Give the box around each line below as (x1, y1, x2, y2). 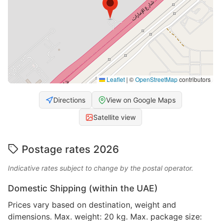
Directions (53, 96, 85, 105)
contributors (178, 75, 211, 84)
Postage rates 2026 (22, 143, 119, 156)
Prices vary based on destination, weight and (8, 200, 176, 210)
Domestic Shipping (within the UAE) (8, 183, 158, 194)
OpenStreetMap (135, 75, 178, 84)
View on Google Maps (106, 96, 176, 105)
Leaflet (105, 75, 125, 84)
